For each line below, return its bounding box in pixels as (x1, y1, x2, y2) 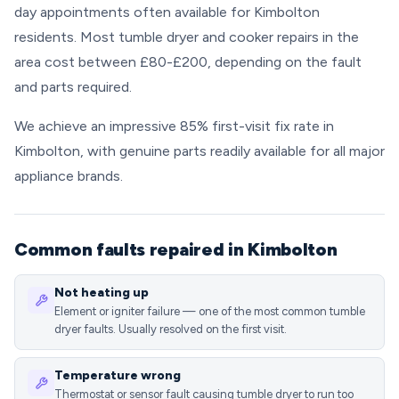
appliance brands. (14, 167, 123, 184)
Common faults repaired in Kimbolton (14, 239, 338, 260)
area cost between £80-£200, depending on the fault (14, 53, 362, 70)
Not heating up (54, 285, 149, 300)
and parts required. (14, 78, 132, 95)
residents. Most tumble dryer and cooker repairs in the (14, 28, 359, 45)
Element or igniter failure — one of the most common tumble (54, 305, 365, 318)
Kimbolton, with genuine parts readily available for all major (14, 142, 385, 159)
